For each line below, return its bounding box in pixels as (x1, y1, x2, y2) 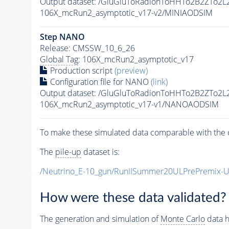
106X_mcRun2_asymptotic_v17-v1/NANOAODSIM (39, 98, 219, 110)
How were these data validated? (39, 191, 226, 205)
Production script (48, 64, 114, 76)
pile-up (55, 146, 81, 157)
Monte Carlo (160, 213, 205, 225)
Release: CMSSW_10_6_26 (39, 42, 135, 54)
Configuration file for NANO (48, 76, 151, 87)
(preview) (114, 64, 148, 76)
